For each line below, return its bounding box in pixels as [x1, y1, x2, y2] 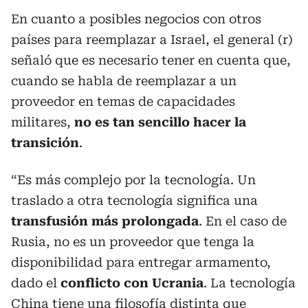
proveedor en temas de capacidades [11, 93, 235, 109]
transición [11, 135, 79, 150]
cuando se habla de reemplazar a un [11, 73, 236, 88]
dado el [11, 275, 60, 290]
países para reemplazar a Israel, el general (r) [11, 32, 293, 47]
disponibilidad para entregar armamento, [11, 254, 271, 269]
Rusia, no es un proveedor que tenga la [11, 234, 254, 249]
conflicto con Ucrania [60, 275, 203, 290]
